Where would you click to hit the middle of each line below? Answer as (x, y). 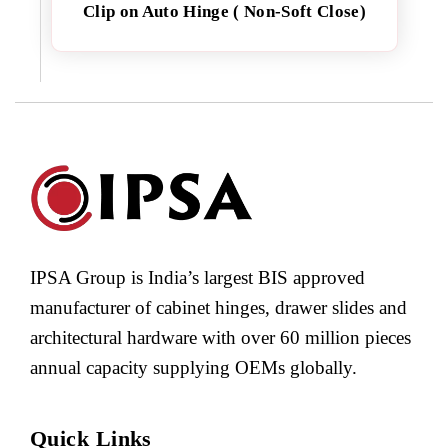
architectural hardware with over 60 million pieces (220, 338)
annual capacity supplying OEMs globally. (193, 368)
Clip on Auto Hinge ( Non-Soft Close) (224, 11)
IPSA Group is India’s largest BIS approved (197, 278)
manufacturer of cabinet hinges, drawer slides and (218, 308)
